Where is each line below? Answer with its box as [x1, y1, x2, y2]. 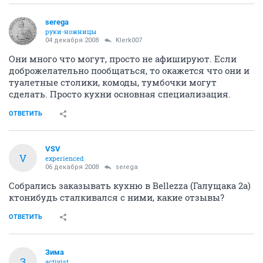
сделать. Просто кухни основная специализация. [9, 88, 231, 100]
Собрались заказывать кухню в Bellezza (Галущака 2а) [9, 180, 251, 191]
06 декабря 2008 [45, 163, 99, 171]
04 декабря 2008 [45, 36, 99, 44]
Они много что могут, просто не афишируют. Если [9, 53, 237, 65]
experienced [45, 154, 84, 163]
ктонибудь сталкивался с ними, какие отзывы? [9, 191, 224, 203]
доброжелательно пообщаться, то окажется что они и [9, 65, 249, 76]
